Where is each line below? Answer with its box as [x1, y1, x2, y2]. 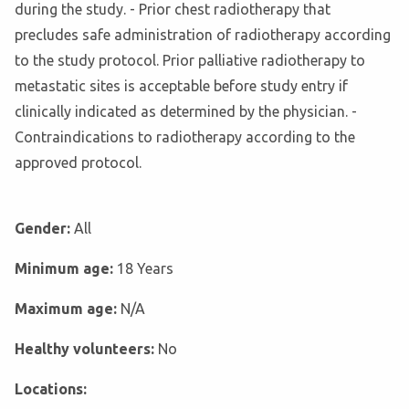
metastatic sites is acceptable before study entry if [15, 78, 348, 95]
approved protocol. [15, 154, 142, 172]
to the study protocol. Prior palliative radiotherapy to [15, 52, 365, 69]
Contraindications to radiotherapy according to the [15, 129, 355, 146]
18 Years [117, 260, 173, 278]
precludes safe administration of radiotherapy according [15, 26, 391, 44]
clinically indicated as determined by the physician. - [15, 103, 357, 121]
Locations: [15, 381, 87, 398]
